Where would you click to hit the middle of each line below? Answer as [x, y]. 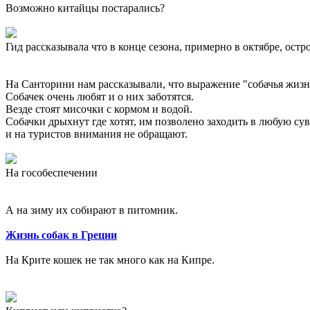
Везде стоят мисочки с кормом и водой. [99, 109]
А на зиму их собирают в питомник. [92, 210]
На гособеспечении [52, 173]
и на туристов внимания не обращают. [97, 134]
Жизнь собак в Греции [61, 235]
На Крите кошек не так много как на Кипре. [110, 260]
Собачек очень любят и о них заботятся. [100, 97]
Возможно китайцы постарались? [85, 8]
